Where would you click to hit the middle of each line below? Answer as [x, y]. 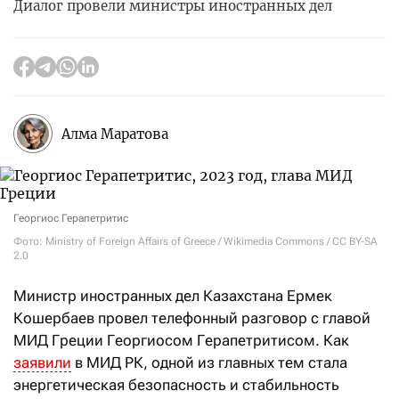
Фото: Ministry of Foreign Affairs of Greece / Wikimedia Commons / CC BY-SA [195, 241]
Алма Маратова [115, 134]
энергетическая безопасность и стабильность [176, 385]
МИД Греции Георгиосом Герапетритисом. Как [181, 340]
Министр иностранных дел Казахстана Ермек [173, 296]
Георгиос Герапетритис [71, 218]
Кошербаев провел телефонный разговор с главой [192, 318]
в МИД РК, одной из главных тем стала [209, 362]
